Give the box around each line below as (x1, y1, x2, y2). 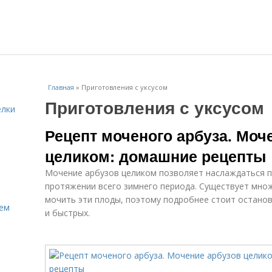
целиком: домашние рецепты (45, 145, 266, 167)
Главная (48, 83, 74, 92)
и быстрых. (45, 207, 90, 219)
